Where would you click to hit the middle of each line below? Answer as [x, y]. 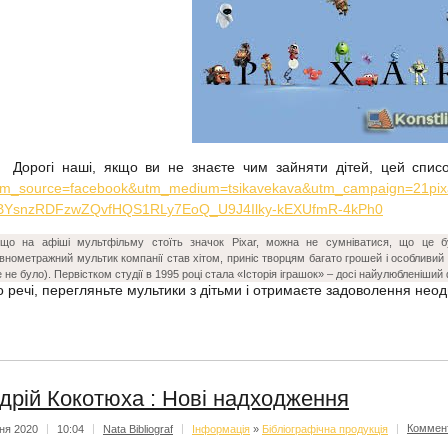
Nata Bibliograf [138, 428]
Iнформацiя [221, 428]
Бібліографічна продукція [325, 428]
